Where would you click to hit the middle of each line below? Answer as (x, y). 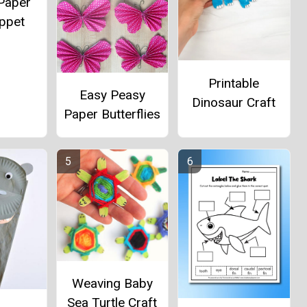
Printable (234, 83)
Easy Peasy (112, 95)
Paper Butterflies (112, 114)
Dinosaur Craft (234, 102)
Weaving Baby (112, 284)
